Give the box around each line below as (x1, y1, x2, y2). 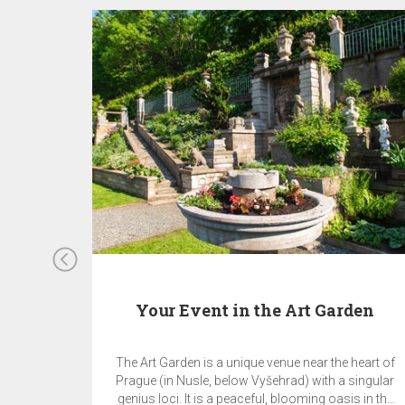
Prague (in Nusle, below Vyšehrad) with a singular (116, 373, 394, 388)
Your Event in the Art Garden (136, 299, 374, 321)
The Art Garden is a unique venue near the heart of (115, 355, 395, 370)
